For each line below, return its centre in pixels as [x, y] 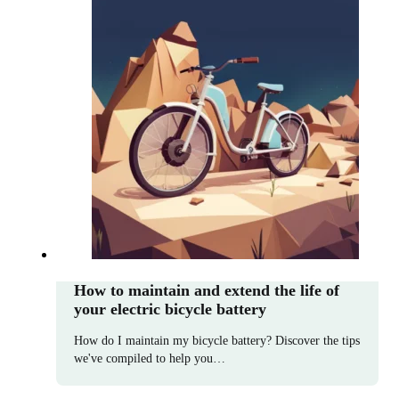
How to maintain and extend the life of [207, 290]
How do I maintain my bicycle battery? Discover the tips [217, 340]
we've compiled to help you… [150, 358]
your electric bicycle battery [170, 309]
